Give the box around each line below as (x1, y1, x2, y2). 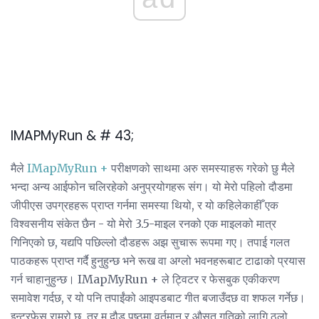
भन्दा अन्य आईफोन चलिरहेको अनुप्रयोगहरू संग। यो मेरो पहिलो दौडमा (11, 179, 293, 194)
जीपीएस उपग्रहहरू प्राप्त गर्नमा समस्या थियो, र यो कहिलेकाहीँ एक (11, 197, 278, 212)
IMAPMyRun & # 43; (11, 126, 134, 146)
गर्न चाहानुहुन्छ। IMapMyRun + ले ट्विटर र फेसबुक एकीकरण (11, 271, 280, 286)
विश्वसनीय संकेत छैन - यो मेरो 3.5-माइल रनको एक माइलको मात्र (11, 216, 276, 231)
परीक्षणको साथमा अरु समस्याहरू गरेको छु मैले (108, 160, 295, 175)
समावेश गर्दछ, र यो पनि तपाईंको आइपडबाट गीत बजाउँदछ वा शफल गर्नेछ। (11, 290, 305, 305)
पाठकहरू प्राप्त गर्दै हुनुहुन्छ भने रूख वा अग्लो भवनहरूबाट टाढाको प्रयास (11, 253, 305, 268)
